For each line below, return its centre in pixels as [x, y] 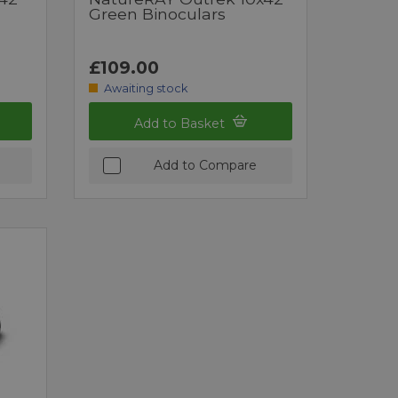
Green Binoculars [158, 13]
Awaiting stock [145, 88]
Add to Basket [182, 123]
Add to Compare [205, 165]
